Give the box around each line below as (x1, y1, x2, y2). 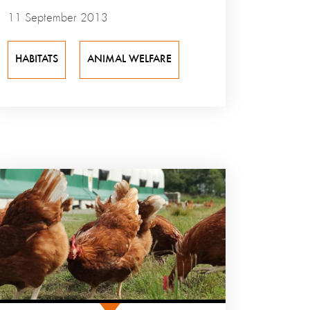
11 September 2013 (8, 12, 109, 25)
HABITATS (15, 54, 59, 66)
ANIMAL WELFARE (87, 54, 172, 66)
